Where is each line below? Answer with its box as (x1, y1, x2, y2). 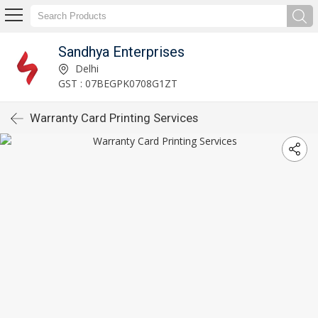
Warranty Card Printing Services (30, 111, 198, 125)
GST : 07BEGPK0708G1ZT (57, 76, 177, 90)
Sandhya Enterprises (57, 43, 185, 60)
